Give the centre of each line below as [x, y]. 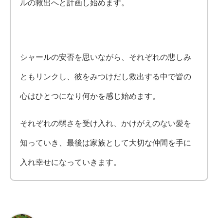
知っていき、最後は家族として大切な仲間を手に [106, 143]
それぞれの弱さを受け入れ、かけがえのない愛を [106, 123]
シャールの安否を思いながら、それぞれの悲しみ [106, 57]
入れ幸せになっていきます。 [71, 162]
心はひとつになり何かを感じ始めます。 [90, 96]
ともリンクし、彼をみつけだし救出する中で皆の [106, 76]
